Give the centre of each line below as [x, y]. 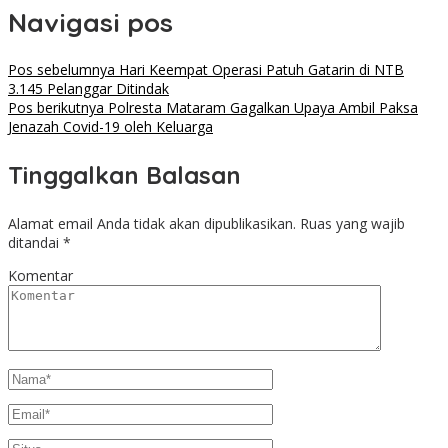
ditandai [35, 243]
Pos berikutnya [56, 108]
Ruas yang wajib [352, 224]
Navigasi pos [90, 22]
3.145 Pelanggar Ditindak [88, 89]
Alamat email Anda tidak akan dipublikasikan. [152, 224]
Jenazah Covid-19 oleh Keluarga [110, 127]
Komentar [40, 276]
